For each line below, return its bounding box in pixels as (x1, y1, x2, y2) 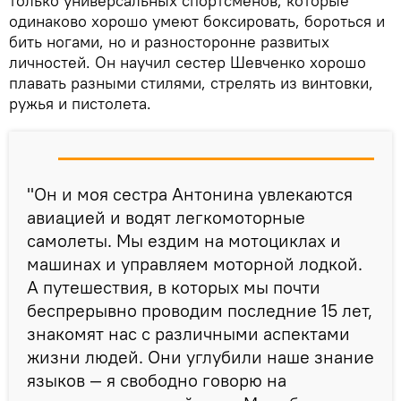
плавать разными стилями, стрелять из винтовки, (9, 72, 373, 93)
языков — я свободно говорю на (27, 368, 286, 391)
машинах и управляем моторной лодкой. (27, 252, 363, 275)
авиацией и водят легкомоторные (27, 205, 305, 228)
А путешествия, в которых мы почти (27, 275, 320, 298)
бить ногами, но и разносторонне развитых (9, 30, 329, 52)
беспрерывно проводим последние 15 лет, (27, 298, 372, 321)
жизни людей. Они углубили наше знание (27, 345, 374, 368)
